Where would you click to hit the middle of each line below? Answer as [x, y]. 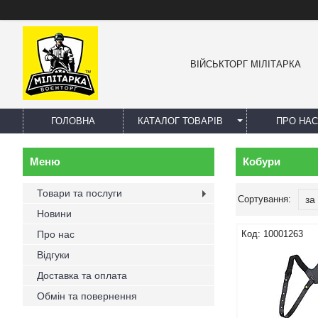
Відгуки [53, 255]
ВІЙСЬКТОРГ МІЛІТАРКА [246, 64]
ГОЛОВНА [73, 121]
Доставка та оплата [82, 275]
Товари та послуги [79, 193]
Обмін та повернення [87, 296]
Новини [54, 214]
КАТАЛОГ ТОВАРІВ [180, 121]
